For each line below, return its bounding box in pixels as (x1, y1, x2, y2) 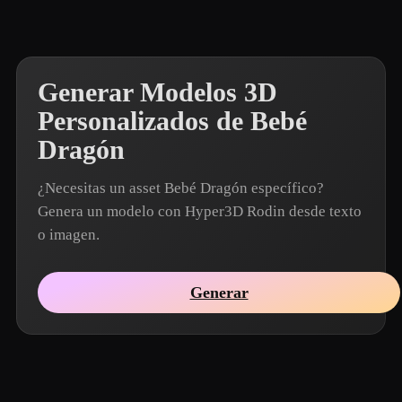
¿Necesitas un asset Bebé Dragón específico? (38, 179, 324, 197)
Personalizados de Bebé (38, 106, 307, 136)
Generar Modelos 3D (38, 77, 277, 108)
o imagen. (38, 226, 100, 243)
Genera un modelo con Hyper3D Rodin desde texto (38, 203, 362, 220)
